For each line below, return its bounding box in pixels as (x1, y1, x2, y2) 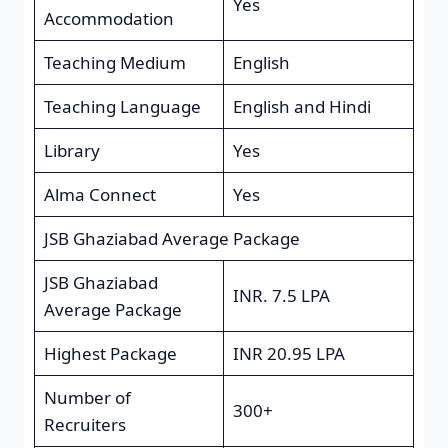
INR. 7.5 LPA (232, 283, 330, 307)
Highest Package (43, 341, 177, 365)
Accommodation (43, 6, 174, 30)
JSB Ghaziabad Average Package (43, 226, 300, 250)
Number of (43, 385, 131, 409)
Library (43, 138, 100, 162)
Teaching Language (43, 94, 201, 118)
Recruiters (43, 412, 126, 436)
